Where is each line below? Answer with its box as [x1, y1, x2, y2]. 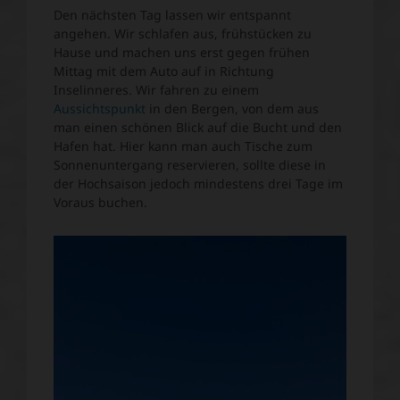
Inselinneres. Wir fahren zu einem [54, 80, 259, 98]
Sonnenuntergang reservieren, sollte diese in [54, 155, 326, 173]
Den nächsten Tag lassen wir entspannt [54, 5, 291, 23]
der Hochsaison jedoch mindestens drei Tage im [54, 174, 343, 192]
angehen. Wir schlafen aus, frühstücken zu [54, 24, 312, 42]
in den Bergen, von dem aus [146, 99, 319, 117]
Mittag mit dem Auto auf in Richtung [54, 62, 274, 79]
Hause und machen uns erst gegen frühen [54, 43, 310, 61]
